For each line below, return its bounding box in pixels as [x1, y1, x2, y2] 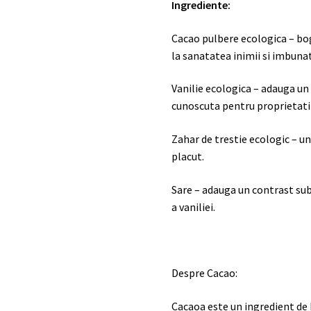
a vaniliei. [171, 199, 216, 214]
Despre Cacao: [171, 265, 238, 280]
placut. [171, 149, 205, 163]
